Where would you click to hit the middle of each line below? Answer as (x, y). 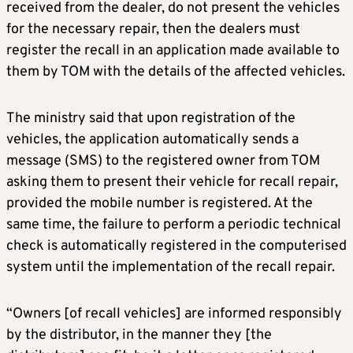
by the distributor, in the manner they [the (139, 336)
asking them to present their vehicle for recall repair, (172, 183)
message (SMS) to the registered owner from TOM (163, 162)
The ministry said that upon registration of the (151, 119)
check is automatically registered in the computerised (176, 247)
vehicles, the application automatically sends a (152, 140)
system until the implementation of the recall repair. (171, 268)
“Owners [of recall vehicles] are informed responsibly (174, 314)
